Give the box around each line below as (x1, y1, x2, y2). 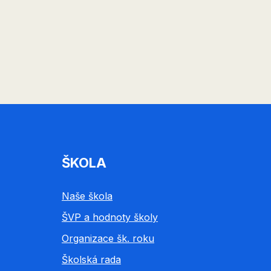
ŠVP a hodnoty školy (62, 211, 158, 223)
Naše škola (62, 189, 113, 202)
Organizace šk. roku (62, 232, 154, 244)
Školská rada (62, 253, 121, 266)
